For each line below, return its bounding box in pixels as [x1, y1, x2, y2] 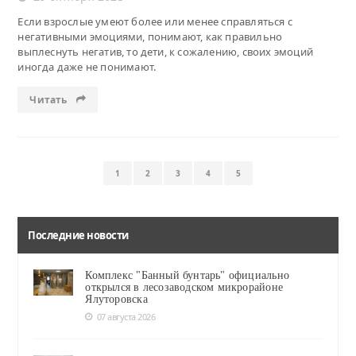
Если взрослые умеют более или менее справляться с [17, 14, 292, 29]
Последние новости [28, 227, 129, 242]
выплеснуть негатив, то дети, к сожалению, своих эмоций [17, 44, 313, 59]
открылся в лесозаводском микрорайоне [85, 281, 283, 293]
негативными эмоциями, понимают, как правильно [17, 29, 283, 44]
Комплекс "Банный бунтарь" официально [85, 269, 289, 281]
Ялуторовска [85, 292, 148, 305]
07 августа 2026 [96, 310, 156, 323]
